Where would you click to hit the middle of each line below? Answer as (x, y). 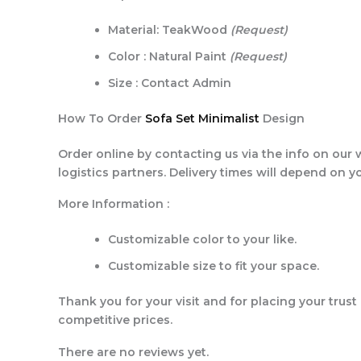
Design (282, 119)
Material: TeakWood (169, 30)
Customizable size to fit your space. (214, 266)
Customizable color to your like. (202, 239)
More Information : (114, 203)
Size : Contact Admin (170, 83)
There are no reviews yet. (133, 352)
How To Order (102, 119)
